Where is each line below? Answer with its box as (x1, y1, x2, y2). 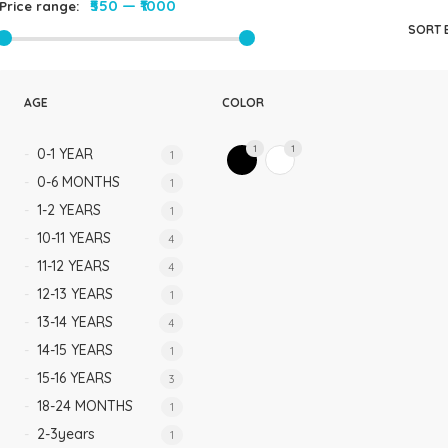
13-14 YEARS (37, 313, 114, 331)
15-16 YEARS (37, 369, 113, 387)
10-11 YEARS (37, 229, 112, 247)
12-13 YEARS (37, 285, 114, 303)
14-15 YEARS (37, 341, 114, 359)
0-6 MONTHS (37, 173, 121, 191)
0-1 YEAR (37, 145, 94, 163)
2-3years (37, 425, 96, 443)
